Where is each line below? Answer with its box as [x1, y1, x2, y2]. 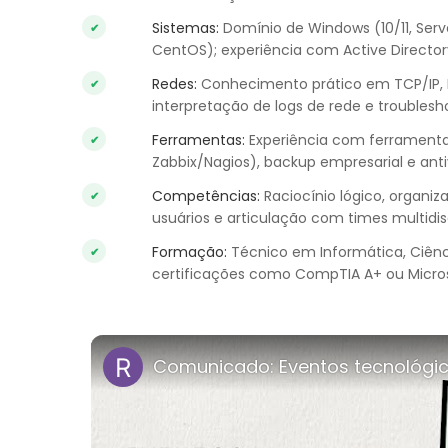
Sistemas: [152, 18, 219, 38]
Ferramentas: [152, 130, 245, 150]
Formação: [152, 242, 227, 262]
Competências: [152, 186, 260, 206]
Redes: [152, 74, 197, 94]
